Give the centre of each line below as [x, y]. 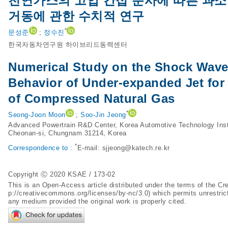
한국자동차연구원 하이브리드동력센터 [68, 45]
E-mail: [90, 148]
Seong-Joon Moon [37, 115]
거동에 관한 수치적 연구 [76, 16]
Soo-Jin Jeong [103, 115]
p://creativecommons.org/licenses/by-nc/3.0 [78, 193]
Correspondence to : [41, 148]
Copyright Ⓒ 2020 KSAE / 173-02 [62, 174]
